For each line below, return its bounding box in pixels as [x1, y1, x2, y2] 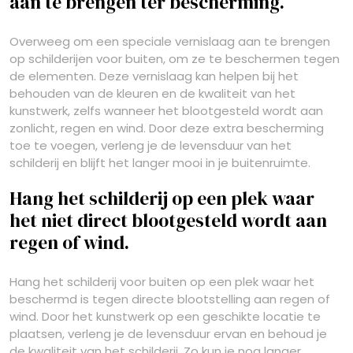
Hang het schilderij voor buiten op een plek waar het [9, 273, 314, 290]
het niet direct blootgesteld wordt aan [9, 208, 327, 233]
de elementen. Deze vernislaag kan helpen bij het [9, 68, 299, 84]
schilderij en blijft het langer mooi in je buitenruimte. [9, 154, 310, 171]
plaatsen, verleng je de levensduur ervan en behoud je [9, 325, 327, 342]
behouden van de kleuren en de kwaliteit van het [9, 85, 295, 102]
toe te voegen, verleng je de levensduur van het [9, 137, 292, 154]
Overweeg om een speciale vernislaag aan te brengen [9, 33, 330, 50]
